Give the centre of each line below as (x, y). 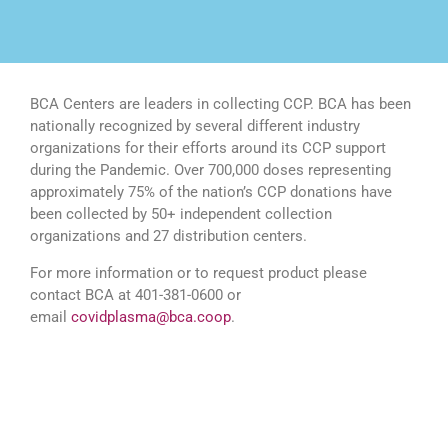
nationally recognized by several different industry (195, 125)
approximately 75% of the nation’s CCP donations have (211, 191)
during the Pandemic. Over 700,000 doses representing (210, 169)
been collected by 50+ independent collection (181, 213)
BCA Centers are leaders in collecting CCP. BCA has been (220, 103)
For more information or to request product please (198, 272)
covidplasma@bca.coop (151, 316)
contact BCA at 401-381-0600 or (135, 294)
